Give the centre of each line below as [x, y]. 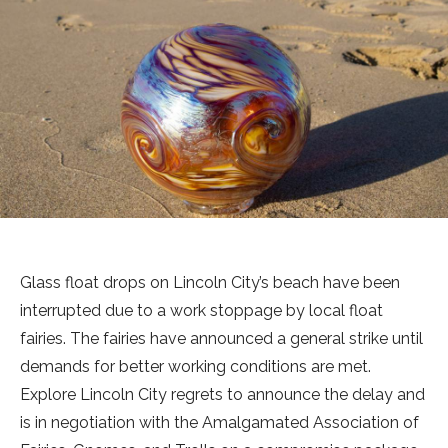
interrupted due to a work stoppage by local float [201, 310]
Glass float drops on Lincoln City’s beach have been [210, 282]
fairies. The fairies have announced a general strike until [221, 338]
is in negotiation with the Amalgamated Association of [219, 422]
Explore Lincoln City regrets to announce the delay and [222, 394]
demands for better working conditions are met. [195, 366]
